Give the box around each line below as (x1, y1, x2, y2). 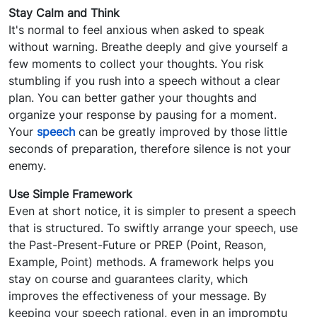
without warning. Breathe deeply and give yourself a (8, 40, 288, 54)
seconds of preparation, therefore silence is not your (8, 142, 291, 156)
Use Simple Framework (8, 187, 132, 202)
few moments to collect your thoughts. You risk (8, 57, 264, 71)
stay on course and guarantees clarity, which (8, 272, 248, 287)
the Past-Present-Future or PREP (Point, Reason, (8, 238, 266, 253)
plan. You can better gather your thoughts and (8, 91, 257, 105)
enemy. (8, 158, 46, 173)
